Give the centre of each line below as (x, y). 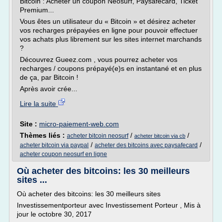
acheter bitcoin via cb (160, 136)
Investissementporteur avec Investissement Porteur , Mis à (109, 205)
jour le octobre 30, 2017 (54, 214)
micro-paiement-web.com (79, 124)
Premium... (37, 10)
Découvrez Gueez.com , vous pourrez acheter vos (99, 59)
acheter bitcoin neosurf (98, 136)
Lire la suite (39, 104)
